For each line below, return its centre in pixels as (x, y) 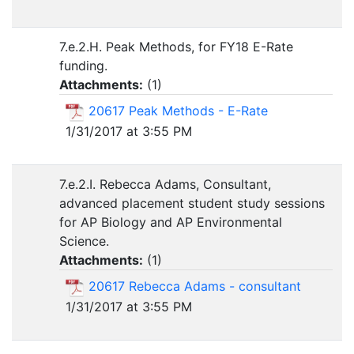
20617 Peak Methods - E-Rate (178, 111)
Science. (84, 241)
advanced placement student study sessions (192, 203)
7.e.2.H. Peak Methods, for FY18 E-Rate (176, 47)
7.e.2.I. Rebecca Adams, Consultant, (165, 184)
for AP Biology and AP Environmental (171, 222)
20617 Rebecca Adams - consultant (195, 286)
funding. (83, 66)
